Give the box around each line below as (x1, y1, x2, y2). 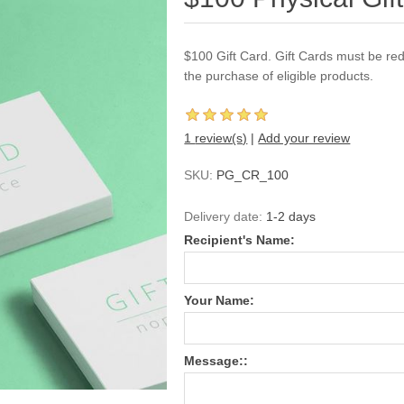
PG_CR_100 (216, 168, 289, 182)
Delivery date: (184, 209, 263, 224)
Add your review (258, 131, 351, 145)
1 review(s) (195, 131, 248, 145)
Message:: (184, 353, 249, 368)
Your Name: (184, 293, 255, 308)
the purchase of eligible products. (184, 69, 374, 83)
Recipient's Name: (184, 233, 296, 247)
